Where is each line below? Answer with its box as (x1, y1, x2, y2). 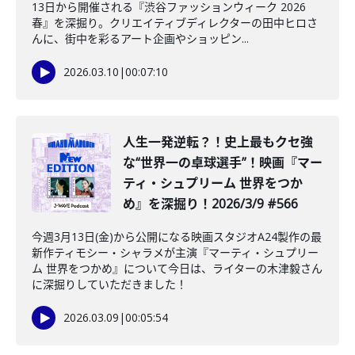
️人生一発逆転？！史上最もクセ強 (123, 133, 313, 151)
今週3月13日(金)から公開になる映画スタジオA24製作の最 (32, 229, 322, 244)
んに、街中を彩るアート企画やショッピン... (32, 31, 249, 46)
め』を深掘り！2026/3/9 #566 (123, 195, 298, 212)
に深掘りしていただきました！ (32, 277, 187, 292)
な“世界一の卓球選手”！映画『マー (123, 154, 323, 171)
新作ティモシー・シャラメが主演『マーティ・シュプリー (32, 245, 319, 260)
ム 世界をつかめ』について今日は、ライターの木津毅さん (32, 261, 323, 276)
